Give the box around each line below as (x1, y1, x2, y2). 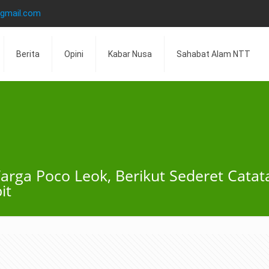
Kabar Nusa (108, 49, 153, 59)
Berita (16, 49, 40, 59)
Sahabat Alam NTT (177, 49, 251, 59)
